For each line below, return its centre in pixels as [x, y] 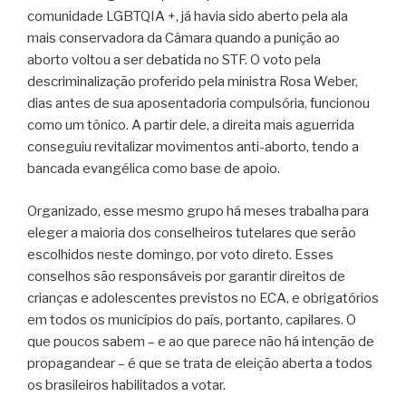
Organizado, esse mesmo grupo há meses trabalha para [198, 211]
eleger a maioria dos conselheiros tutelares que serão [192, 232]
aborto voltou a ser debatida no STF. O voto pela [174, 60]
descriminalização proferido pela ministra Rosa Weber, [193, 82]
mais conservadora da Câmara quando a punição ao [184, 39]
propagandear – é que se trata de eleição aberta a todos [200, 363]
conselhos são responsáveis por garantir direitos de [186, 276]
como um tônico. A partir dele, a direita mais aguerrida [191, 126]
